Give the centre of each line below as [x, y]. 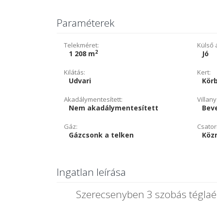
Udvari [80, 81]
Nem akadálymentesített [114, 108]
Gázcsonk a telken [101, 135]
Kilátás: [75, 72]
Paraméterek [85, 23]
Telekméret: [81, 45]
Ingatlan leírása [91, 172]
